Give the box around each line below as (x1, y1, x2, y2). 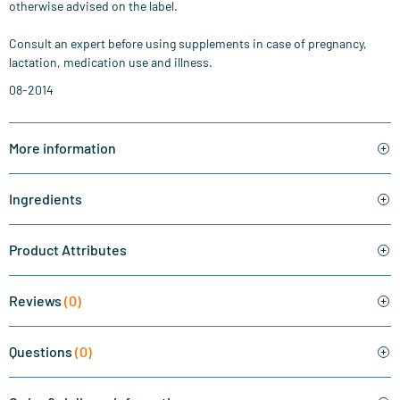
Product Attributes (9, 241, 127, 259)
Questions (9, 343, 75, 361)
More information (9, 139, 116, 157)
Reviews (9, 292, 64, 310)
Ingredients (9, 190, 82, 208)
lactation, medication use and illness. (9, 54, 212, 71)
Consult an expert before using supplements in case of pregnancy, (9, 36, 367, 52)
